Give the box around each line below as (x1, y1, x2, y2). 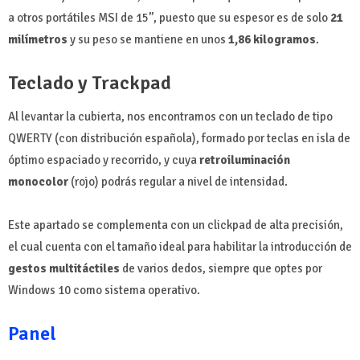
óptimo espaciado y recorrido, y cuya (8, 152, 199, 167)
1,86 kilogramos (228, 31, 316, 47)
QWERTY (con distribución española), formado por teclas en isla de (8, 130, 350, 145)
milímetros (8, 31, 67, 47)
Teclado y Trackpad (8, 70, 171, 95)
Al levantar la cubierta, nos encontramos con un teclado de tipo (8, 108, 333, 124)
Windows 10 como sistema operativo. (8, 282, 200, 297)
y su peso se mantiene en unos (67, 31, 228, 47)
